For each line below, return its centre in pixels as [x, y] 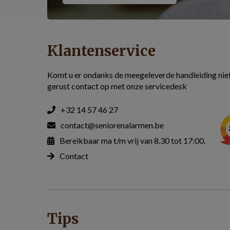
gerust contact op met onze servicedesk [117, 86]
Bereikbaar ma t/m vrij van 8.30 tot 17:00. [132, 140]
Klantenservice [101, 51]
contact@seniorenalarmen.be [112, 125]
